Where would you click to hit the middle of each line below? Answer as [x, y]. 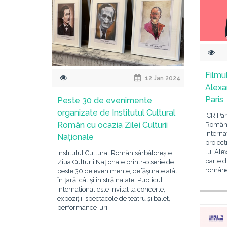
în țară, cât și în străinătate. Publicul [110, 180]
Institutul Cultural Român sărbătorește [115, 153]
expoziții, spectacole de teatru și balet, [114, 198]
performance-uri [82, 207]
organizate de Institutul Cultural [116, 112]
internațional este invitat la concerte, [111, 189]
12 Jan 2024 [162, 78]
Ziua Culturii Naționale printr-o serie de [116, 162]
